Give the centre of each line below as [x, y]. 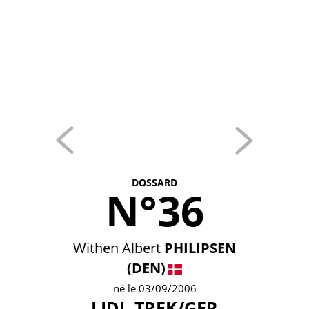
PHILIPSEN [200, 248]
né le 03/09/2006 [154, 288]
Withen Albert [117, 248]
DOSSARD [154, 182]
